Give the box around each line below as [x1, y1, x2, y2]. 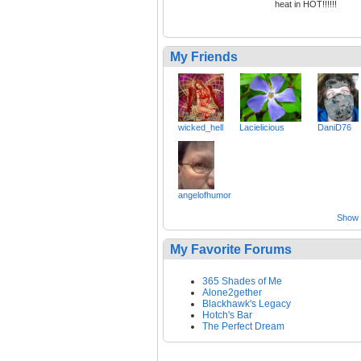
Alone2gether [202, 287, 262, 299]
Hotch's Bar [202, 309, 252, 322]
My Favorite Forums [170, 243, 292, 257]
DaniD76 [317, 122, 352, 133]
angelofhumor [178, 190, 231, 201]
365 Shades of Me [202, 276, 282, 288]
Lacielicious [239, 122, 285, 133]
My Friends [170, 50, 238, 64]
